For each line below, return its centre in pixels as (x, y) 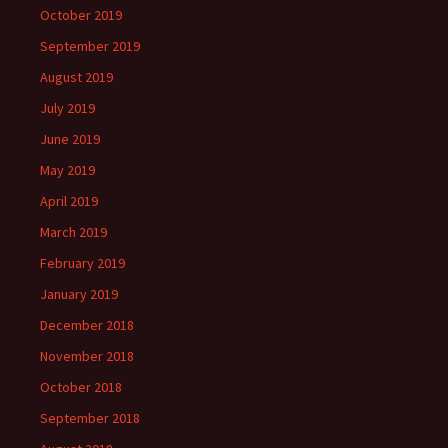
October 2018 (81, 387)
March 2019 (73, 232)
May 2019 (67, 170)
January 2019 (79, 294)
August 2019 (76, 77)
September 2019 (90, 46)
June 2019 (70, 139)
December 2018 (87, 325)
